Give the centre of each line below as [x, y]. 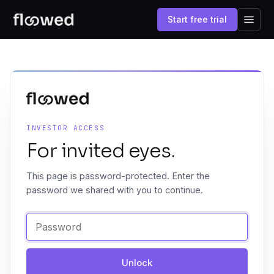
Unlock [137, 262]
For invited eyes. [101, 151]
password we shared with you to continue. [115, 190]
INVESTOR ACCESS [66, 128]
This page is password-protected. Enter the [118, 176]
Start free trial [197, 19]
